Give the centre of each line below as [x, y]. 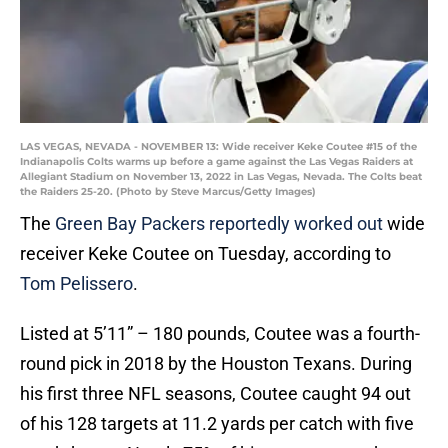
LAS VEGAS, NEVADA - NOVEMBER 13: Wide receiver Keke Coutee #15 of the [218, 147]
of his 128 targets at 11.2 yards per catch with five [217, 424]
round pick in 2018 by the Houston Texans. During [216, 364]
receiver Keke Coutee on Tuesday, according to [205, 254]
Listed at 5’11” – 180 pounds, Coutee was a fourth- [220, 334]
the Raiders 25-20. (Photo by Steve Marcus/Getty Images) [168, 192]
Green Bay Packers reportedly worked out [219, 224]
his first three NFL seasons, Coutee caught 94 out [215, 394]
